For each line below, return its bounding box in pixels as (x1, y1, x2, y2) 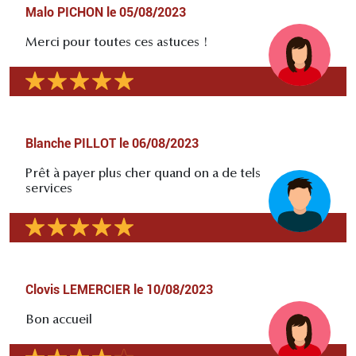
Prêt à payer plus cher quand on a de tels (25, 168, 261, 181)
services (25, 183, 72, 196)
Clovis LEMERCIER (25, 282, 130, 298)
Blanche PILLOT (25, 136, 116, 152)
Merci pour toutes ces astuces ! (25, 37, 208, 50)
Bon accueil (25, 314, 92, 327)
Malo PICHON (25, 5, 103, 21)
